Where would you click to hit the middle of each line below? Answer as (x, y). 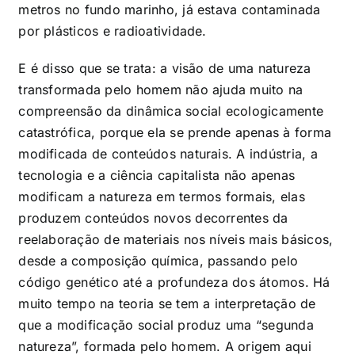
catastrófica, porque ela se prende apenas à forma (175, 132)
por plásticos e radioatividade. (113, 31)
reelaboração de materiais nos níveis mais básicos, (176, 239)
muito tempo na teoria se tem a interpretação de (167, 303)
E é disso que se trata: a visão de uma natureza (165, 68)
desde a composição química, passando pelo (158, 260)
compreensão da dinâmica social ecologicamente (171, 111)
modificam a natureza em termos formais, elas (162, 196)
